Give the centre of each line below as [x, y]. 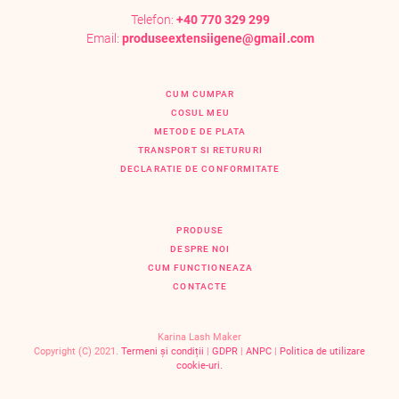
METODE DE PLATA [200, 131]
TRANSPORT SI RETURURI [200, 150]
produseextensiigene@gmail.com [218, 38]
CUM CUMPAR [200, 94]
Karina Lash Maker [199, 337]
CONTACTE [200, 286]
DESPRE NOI [200, 248]
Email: [105, 38]
